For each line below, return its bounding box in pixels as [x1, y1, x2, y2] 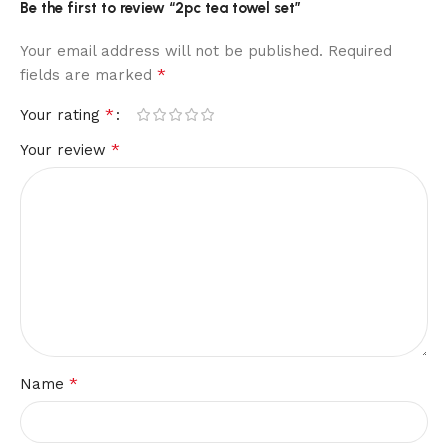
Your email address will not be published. [20, 41, 323, 60]
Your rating [20, 105, 105, 124]
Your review [20, 140, 111, 159]
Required [328, 41, 392, 60]
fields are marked [20, 65, 157, 84]
